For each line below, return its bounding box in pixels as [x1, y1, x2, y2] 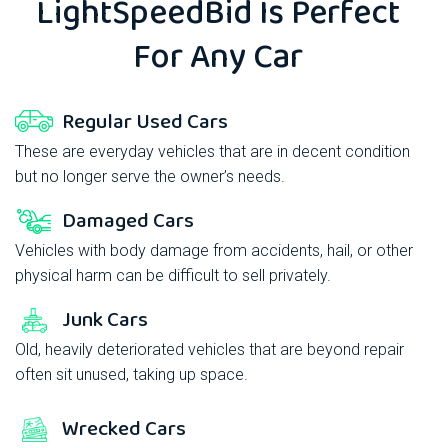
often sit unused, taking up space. [15, 365, 248, 385]
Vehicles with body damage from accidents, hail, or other [15, 241, 413, 261]
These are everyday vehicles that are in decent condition [15, 142, 410, 162]
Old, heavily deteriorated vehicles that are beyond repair [15, 340, 404, 360]
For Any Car [133, 30, 304, 86]
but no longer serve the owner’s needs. [15, 167, 285, 187]
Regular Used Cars [62, 105, 228, 140]
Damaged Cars [62, 204, 194, 239]
